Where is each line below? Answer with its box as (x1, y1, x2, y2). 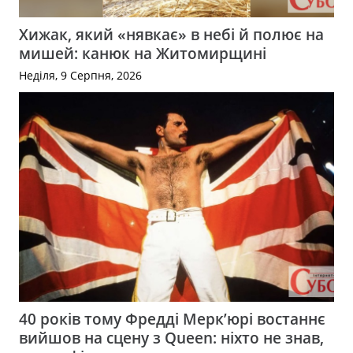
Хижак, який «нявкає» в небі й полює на (19, 23, 324, 45)
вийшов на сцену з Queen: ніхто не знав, (19, 326, 324, 348)
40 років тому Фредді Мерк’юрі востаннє (19, 307, 325, 329)
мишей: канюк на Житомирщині (19, 42, 266, 64)
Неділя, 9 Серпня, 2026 (19, 67, 142, 83)
